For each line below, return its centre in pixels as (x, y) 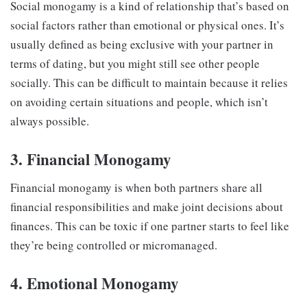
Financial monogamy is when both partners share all (136, 187)
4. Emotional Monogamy (95, 283)
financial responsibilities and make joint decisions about (147, 206)
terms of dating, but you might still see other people (135, 64)
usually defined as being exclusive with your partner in (142, 45)
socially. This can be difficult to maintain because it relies (149, 83)
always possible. (50, 121)
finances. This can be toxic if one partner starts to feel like (150, 225)
